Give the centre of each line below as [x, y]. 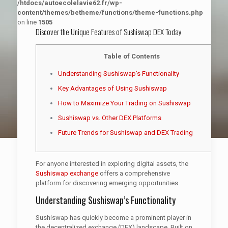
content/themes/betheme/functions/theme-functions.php [110, 12]
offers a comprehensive [134, 173]
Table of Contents [132, 56]
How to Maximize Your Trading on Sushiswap [124, 103]
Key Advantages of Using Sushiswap [112, 88]
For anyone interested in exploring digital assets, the [112, 164]
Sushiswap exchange [67, 173]
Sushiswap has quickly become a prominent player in [113, 218]
